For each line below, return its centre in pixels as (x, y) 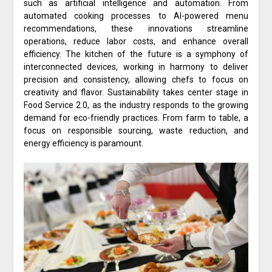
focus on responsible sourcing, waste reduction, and (136, 131)
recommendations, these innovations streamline (136, 29)
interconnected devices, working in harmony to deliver (136, 67)
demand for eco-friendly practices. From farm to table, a (136, 118)
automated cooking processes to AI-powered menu (136, 16)
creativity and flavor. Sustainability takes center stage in (136, 93)
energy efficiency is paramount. (83, 144)
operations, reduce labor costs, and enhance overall (136, 42)
